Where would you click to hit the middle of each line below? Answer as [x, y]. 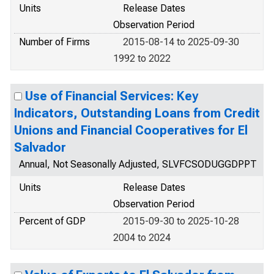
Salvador [40, 147]
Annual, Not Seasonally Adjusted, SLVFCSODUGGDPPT [138, 164]
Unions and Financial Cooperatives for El [131, 130]
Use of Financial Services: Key [112, 96]
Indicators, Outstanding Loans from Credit [137, 113]
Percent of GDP [52, 221]
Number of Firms [54, 42]
